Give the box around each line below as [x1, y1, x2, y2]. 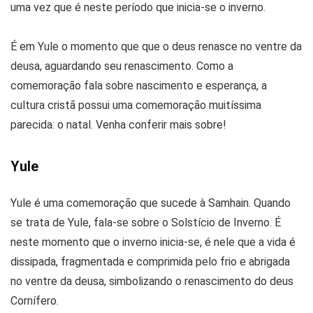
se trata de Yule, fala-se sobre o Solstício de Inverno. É [10, 215, 281, 229]
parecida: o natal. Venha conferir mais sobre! [10, 117, 226, 131]
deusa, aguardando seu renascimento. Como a [10, 59, 233, 73]
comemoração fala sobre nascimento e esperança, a [10, 78, 267, 92]
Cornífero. [10, 293, 59, 307]
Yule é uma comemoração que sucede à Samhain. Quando [10, 196, 291, 210]
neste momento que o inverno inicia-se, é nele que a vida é [10, 235, 296, 249]
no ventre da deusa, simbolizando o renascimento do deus [10, 274, 293, 288]
